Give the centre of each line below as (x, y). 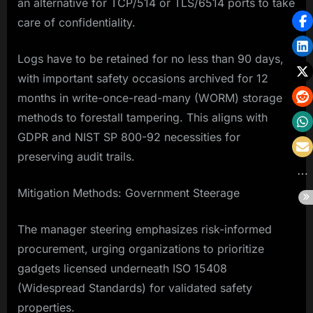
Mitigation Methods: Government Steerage (129, 193)
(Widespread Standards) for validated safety (135, 288)
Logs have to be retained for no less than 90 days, (151, 59)
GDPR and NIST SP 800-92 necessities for (129, 137)
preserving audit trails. (76, 157)
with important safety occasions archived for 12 (143, 79)
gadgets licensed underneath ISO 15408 (122, 269)
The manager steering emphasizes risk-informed (145, 230)
